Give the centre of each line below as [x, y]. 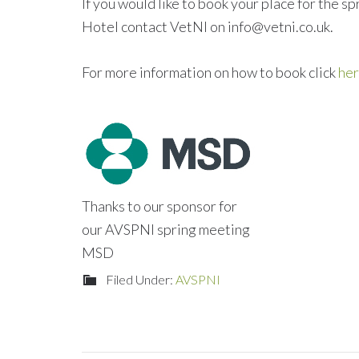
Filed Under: [141, 279]
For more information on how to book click [210, 72]
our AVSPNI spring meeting [166, 229]
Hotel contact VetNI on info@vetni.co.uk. [208, 26]
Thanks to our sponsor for [159, 206]
